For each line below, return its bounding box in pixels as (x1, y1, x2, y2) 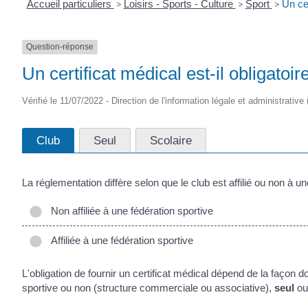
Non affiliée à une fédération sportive (45, 205, 213, 217)
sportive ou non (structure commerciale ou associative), (22, 282, 274, 294)
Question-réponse (26, 42, 93, 52)
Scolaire (150, 133, 192, 147)
